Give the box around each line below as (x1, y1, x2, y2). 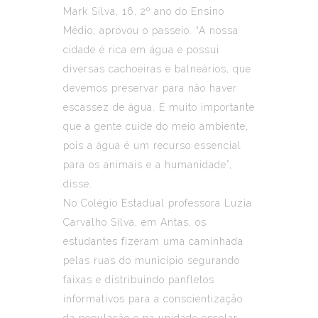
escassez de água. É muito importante (63, 101, 255, 113)
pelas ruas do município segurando (63, 254, 240, 266)
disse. (63, 177, 92, 190)
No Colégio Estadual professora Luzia (63, 197, 252, 209)
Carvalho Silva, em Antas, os (63, 216, 207, 228)
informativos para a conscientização (63, 292, 243, 305)
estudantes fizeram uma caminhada (63, 235, 243, 247)
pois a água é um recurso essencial (63, 139, 241, 151)
